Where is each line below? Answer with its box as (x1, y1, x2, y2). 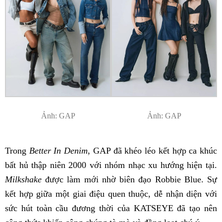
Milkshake (5, 174, 42, 185)
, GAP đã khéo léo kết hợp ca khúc (88, 146, 218, 156)
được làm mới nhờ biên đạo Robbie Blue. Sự (42, 174, 217, 185)
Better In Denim (29, 146, 88, 156)
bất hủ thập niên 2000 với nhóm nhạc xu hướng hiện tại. (5, 160, 217, 170)
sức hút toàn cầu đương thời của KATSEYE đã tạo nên (5, 203, 217, 214)
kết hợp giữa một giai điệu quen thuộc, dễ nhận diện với (5, 189, 217, 199)
